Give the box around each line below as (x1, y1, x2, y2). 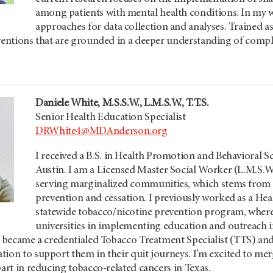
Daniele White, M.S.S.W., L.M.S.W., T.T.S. (35, 98, 209, 109)
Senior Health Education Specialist (35, 112, 186, 123)
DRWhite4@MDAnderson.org (35, 126, 168, 137)
